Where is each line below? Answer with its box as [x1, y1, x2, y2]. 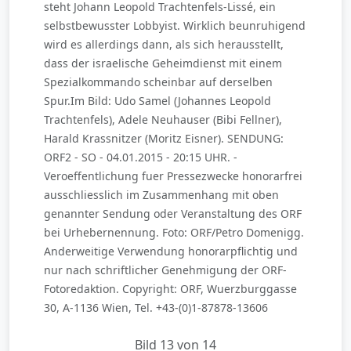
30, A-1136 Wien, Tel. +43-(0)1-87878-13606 [44, 299, 268, 315]
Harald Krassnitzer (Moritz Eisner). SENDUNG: [44, 130, 284, 146]
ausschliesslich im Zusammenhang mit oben [44, 186, 279, 202]
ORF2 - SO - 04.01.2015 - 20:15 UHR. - [44, 149, 237, 165]
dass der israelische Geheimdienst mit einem [44, 55, 282, 71]
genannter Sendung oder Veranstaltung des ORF [44, 205, 302, 221]
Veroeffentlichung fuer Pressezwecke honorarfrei [44, 168, 302, 183]
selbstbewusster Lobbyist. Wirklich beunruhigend [44, 17, 306, 33]
